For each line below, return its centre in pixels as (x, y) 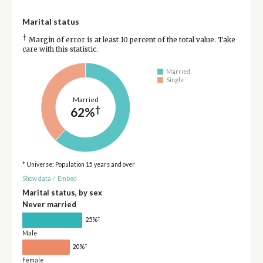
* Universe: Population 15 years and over (78, 164)
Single (175, 80)
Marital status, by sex (62, 192)
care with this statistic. (60, 49)
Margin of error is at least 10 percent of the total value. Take (131, 40)
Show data (36, 179)
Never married (49, 204)
